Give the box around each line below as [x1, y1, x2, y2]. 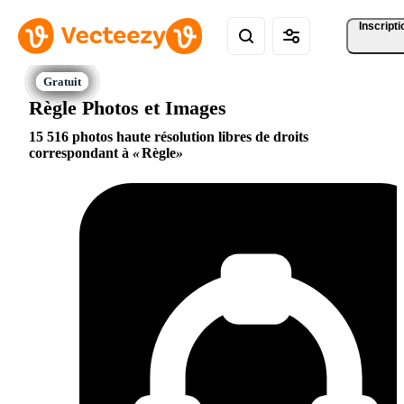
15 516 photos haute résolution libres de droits [29, 129, 308, 145]
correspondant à [29, 145, 133, 161]
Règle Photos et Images [29, 96, 226, 119]
